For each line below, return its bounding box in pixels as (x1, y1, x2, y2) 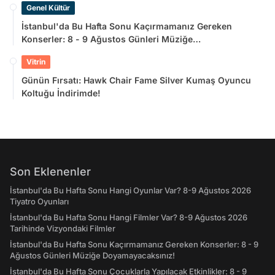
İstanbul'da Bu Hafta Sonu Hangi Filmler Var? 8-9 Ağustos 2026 (10, 212, 247, 223)
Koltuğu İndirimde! (21, 88, 101, 99)
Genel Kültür (26, 3, 70, 13)
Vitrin (26, 57, 45, 67)
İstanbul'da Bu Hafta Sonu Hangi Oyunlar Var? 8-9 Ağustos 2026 (10, 185, 251, 196)
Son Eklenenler (10, 165, 91, 179)
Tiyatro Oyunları (10, 196, 69, 207)
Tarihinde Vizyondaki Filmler (10, 223, 115, 234)
